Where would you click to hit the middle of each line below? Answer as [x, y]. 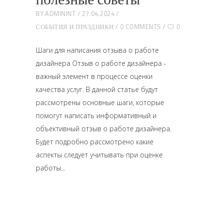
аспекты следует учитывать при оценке [99, 155]
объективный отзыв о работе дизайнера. [104, 129]
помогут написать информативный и [96, 116]
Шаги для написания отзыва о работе [97, 50]
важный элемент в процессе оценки [94, 76]
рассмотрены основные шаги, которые [100, 102]
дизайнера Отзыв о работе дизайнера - [101, 63]
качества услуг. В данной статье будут [97, 89]
